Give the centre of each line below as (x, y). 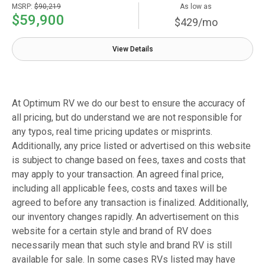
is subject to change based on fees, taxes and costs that (129, 160)
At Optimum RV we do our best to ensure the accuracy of (129, 104)
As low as (196, 7)
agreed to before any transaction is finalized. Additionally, (130, 203)
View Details (132, 49)
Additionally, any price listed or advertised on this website (131, 146)
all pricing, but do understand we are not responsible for (127, 118)
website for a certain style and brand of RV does (112, 231)
